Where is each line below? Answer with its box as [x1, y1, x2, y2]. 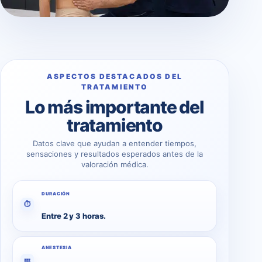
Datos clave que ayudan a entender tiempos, [33, 138, 196, 148]
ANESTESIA [42, 244, 72, 250]
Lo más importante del [25, 96, 204, 118]
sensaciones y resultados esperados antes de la [26, 149, 203, 158]
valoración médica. [81, 159, 149, 169]
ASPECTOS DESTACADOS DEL [47, 71, 182, 81]
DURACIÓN [42, 190, 70, 196]
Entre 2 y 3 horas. [42, 211, 106, 221]
